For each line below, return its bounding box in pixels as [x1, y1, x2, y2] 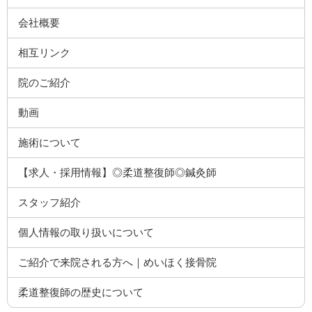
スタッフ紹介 [18, 196, 81, 209]
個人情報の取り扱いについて [18, 226, 155, 239]
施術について [18, 136, 81, 149]
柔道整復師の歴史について [18, 286, 144, 299]
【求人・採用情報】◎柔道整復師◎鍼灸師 [18, 166, 217, 179]
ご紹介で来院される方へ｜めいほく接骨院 [18, 256, 217, 269]
